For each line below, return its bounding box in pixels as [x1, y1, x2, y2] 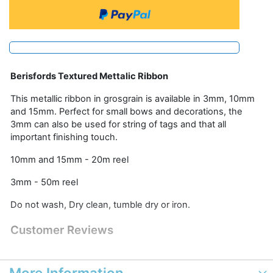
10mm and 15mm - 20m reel [10, 154, 129, 165]
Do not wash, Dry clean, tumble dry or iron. [10, 199, 190, 210]
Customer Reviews [10, 223, 113, 237]
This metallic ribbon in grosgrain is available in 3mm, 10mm [10, 93, 255, 104]
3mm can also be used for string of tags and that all [10, 119, 226, 130]
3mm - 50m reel [10, 177, 78, 188]
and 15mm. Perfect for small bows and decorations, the [10, 106, 243, 117]
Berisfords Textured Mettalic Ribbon [10, 71, 168, 82]
